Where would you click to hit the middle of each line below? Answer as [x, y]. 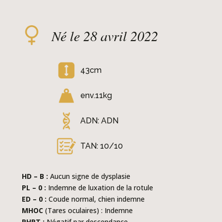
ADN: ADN [99, 121]
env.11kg [96, 96]
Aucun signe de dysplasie [89, 176]
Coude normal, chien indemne [96, 199]
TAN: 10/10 [102, 146]
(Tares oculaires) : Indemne [88, 211]
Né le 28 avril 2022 [105, 36]
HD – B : [35, 176]
